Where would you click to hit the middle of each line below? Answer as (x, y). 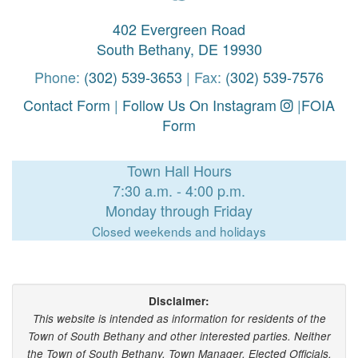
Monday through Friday (179, 210)
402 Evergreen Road (179, 29)
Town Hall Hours (179, 170)
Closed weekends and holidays (179, 231)
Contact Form (67, 105)
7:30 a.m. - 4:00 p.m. (179, 190)
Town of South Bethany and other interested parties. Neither (179, 336)
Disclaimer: (179, 301)
